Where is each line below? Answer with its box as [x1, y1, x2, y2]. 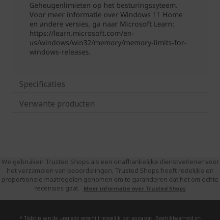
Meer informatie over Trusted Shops [83, 185, 186, 192]
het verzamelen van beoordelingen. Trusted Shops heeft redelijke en [6, 166, 214, 175]
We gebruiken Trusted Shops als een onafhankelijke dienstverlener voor [1, 157, 219, 166]
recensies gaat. [34, 184, 81, 192]
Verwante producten [19, 98, 95, 109]
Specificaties [19, 79, 65, 89]
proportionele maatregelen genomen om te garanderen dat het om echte [1, 175, 219, 184]
